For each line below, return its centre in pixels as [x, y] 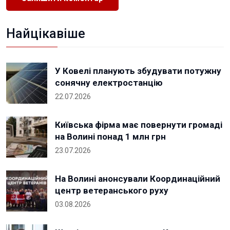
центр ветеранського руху [112, 191]
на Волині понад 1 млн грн [110, 137]
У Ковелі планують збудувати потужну [138, 71]
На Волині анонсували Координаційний [138, 179]
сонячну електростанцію [109, 83]
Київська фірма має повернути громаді [139, 125]
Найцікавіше [46, 34]
